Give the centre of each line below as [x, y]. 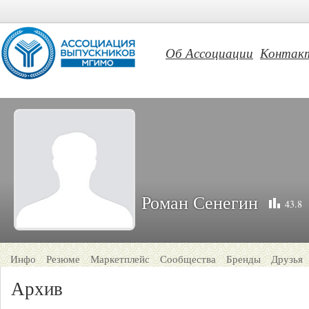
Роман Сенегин [200, 202]
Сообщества [188, 259]
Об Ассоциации [209, 53]
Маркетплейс [120, 259]
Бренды [243, 259]
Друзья [287, 259]
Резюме [63, 259]
